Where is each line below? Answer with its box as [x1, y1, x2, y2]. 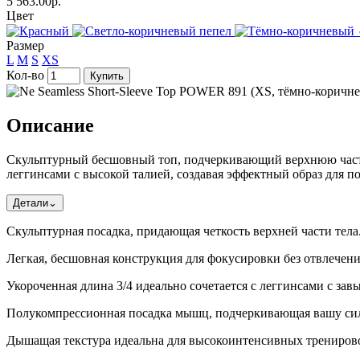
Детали [13, 196, 48, 209]
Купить [90, 69, 124, 82]
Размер [6, 38, 44, 52]
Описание [6, 114, 94, 136]
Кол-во [6, 67, 44, 82]
